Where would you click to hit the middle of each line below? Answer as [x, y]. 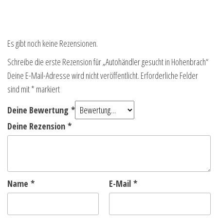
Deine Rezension [37, 126]
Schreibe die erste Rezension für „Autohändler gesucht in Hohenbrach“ [108, 62]
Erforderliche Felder [169, 76]
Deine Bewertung [39, 110]
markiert [47, 89]
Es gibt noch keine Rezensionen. [53, 44]
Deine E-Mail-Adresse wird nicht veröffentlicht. [73, 76]
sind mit [19, 89]
